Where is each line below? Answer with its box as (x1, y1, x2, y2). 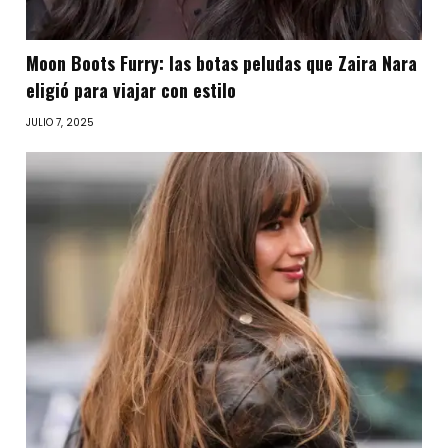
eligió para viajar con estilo (26, 77, 237, 104)
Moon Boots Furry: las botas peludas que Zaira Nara (26, 50, 418, 77)
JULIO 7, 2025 (26, 115, 95, 131)
